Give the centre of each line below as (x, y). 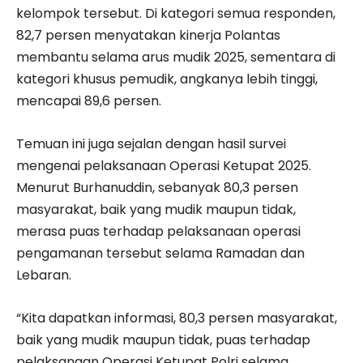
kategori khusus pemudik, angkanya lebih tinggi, (167, 79)
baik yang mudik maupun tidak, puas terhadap (163, 340)
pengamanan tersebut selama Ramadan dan (160, 253)
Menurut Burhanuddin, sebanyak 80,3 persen (157, 187)
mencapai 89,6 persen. (89, 100)
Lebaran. (44, 275)
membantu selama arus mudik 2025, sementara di (176, 57)
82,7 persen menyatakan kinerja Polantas (148, 35)
